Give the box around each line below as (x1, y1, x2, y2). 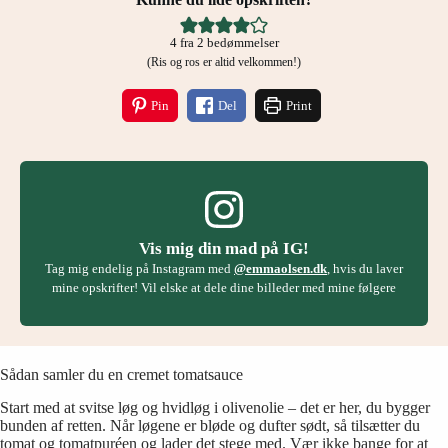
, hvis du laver (327, 261, 403, 277)
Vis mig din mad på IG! (139, 239, 309, 259)
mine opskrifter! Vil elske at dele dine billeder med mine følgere (52, 280, 396, 296)
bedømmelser (203, 35, 279, 50)
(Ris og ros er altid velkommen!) (159, 54, 301, 69)
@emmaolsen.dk (234, 261, 327, 277)
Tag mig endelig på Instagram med (45, 261, 234, 277)
